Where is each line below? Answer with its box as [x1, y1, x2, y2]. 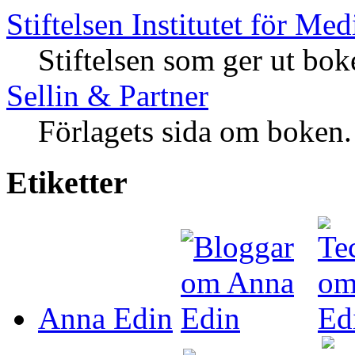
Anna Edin [38, 300, 173, 335]
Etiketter [6, 165, 128, 201]
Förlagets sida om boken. [38, 114, 352, 149]
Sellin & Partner [6, 78, 208, 113]
